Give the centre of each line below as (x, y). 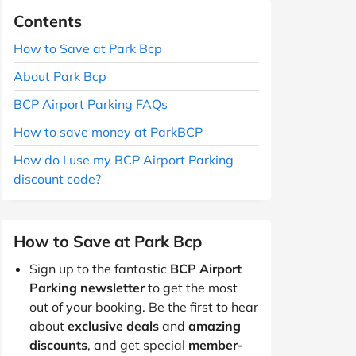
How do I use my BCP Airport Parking (124, 159)
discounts (58, 344)
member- (216, 344)
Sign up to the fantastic (100, 268)
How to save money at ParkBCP (108, 132)
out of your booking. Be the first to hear (144, 306)
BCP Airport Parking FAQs (91, 104)
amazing (215, 325)
